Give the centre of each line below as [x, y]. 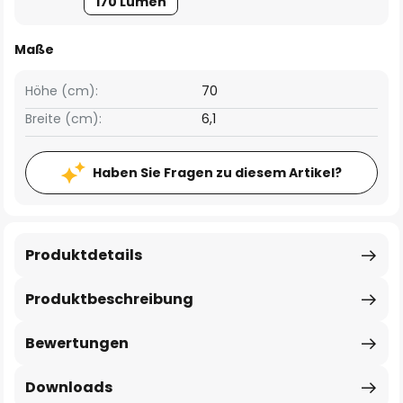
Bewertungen [77, 343]
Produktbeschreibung [109, 299]
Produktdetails [84, 255]
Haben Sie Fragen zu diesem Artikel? [217, 173]
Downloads [69, 387]
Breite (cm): [63, 119]
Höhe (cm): [62, 91]
